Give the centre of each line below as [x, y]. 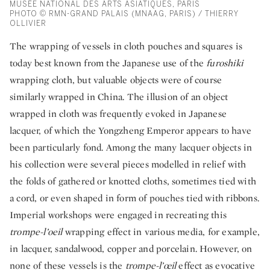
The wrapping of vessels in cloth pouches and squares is [126, 46]
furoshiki [225, 63]
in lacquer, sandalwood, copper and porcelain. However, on [131, 249]
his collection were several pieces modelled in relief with [128, 165]
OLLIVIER [28, 24]
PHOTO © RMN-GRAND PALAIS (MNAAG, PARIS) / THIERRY [124, 14]
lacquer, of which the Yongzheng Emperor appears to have [131, 131]
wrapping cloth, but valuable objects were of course [116, 80]
